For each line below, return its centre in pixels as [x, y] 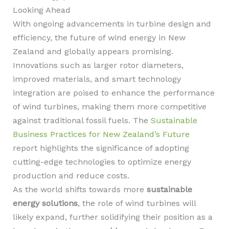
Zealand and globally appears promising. [93, 51]
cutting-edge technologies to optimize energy [102, 162]
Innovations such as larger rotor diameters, [98, 65]
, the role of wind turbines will [136, 203]
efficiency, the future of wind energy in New [99, 38]
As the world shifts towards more [79, 189]
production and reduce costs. [71, 176]
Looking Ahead [41, 10]
